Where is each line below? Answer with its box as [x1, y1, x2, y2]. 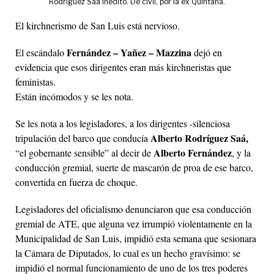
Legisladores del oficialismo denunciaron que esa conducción [15, 202, 251, 215]
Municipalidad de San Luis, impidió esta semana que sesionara [15, 231, 256, 245]
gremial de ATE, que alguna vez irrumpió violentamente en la [15, 217, 252, 230]
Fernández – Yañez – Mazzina [67, 45, 191, 59]
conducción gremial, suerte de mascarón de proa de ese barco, [15, 160, 253, 174]
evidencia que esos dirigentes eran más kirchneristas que [15, 60, 231, 73]
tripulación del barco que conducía [15, 131, 150, 144]
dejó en [191, 45, 222, 59]
